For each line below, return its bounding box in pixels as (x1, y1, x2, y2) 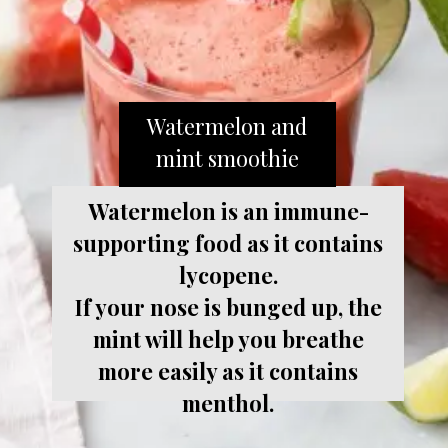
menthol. (182, 387, 275, 417)
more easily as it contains (98, 355, 359, 385)
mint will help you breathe (92, 323, 364, 353)
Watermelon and (147, 111, 308, 141)
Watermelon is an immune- (87, 195, 369, 225)
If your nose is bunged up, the (74, 291, 382, 321)
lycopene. (178, 259, 278, 289)
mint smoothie (155, 143, 299, 173)
